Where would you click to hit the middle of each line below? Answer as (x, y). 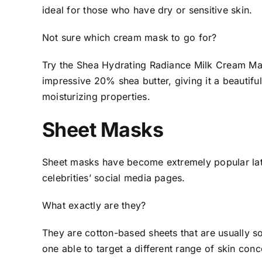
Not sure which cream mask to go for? (130, 37)
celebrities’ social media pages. (114, 178)
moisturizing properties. (98, 96)
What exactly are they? (94, 206)
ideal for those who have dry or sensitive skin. (147, 10)
